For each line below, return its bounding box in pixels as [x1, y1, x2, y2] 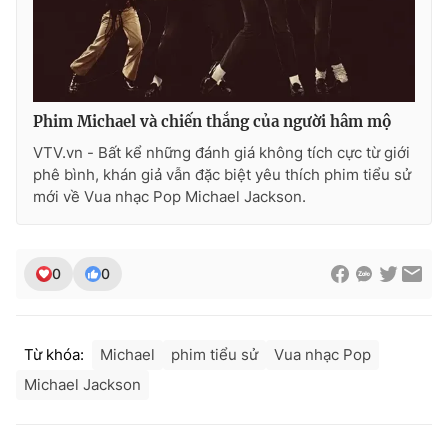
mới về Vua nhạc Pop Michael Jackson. [33, 186, 306, 206]
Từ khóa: [24, 344, 84, 364]
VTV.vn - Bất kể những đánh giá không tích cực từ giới [33, 142, 410, 162]
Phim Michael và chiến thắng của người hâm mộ [33, 111, 391, 131]
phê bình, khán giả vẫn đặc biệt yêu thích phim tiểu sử [33, 164, 411, 184]
